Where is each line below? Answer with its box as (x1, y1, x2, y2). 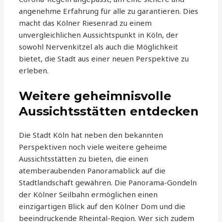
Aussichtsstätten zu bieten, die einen (19, 154, 149, 164)
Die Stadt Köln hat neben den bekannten (19, 130, 164, 140)
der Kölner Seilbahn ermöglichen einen (19, 189, 158, 200)
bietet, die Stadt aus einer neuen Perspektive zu (19, 54, 189, 64)
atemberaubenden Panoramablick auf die (19, 166, 166, 176)
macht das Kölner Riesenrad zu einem (19, 18, 152, 28)
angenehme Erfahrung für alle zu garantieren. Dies (19, 6, 199, 16)
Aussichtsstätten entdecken (19, 104, 199, 119)
